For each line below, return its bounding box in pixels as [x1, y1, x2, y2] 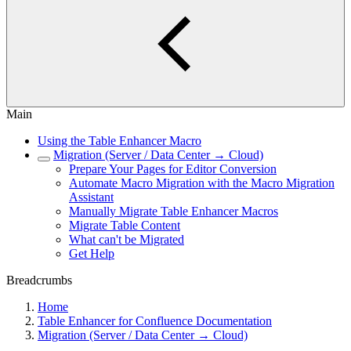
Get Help [69, 247, 114, 260]
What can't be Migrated [69, 233, 184, 246]
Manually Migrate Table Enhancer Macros [69, 204, 278, 218]
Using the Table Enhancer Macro [38, 134, 201, 147]
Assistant [69, 190, 114, 204]
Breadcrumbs [6, 273, 72, 287]
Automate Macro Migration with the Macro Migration [69, 176, 335, 190]
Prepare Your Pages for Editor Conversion [69, 162, 277, 175]
